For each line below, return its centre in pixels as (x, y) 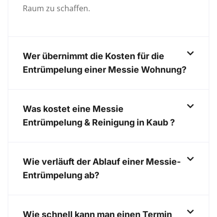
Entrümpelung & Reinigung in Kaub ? (99, 123)
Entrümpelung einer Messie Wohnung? (105, 70)
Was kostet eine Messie (73, 109)
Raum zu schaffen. (56, 8)
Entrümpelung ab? (61, 175)
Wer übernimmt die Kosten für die (93, 56)
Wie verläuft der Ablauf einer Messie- (102, 162)
